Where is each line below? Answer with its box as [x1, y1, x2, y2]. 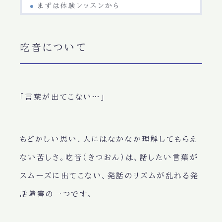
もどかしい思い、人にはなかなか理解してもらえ [19, 135, 198, 143]
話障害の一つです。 [19, 190, 93, 198]
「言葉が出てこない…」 [19, 93, 106, 101]
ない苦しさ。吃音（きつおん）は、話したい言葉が [19, 154, 199, 162]
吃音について [19, 42, 87, 53]
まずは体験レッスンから [38, 2, 120, 9]
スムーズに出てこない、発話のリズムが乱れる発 [19, 172, 199, 180]
